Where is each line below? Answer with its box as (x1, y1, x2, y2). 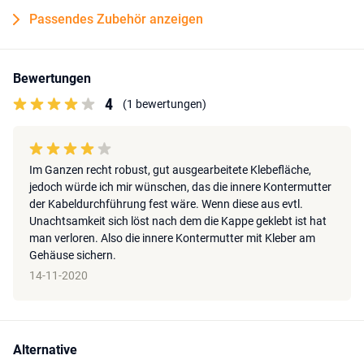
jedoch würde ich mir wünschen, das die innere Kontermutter (29, 180, 331, 194)
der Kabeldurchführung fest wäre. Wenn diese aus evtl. (29, 197, 303, 211)
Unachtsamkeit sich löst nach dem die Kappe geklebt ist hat (29, 214, 327, 228)
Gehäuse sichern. (29, 249, 116, 262)
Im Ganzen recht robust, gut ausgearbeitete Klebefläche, (29, 163, 311, 177)
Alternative (13, 342, 77, 358)
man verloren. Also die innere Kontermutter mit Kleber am (29, 232, 315, 245)
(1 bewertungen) (123, 97, 206, 110)
